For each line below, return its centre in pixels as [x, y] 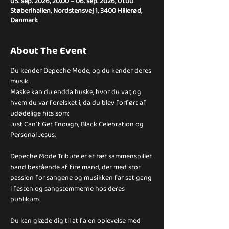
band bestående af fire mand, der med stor [76, 167]
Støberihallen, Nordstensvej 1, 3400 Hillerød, [76, 10]
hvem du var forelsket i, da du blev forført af [79, 102]
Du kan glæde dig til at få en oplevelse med [76, 220]
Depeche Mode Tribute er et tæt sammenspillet [82, 156]
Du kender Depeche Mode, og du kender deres [82, 70]
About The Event [49, 50]
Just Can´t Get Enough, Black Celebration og [78, 124]
